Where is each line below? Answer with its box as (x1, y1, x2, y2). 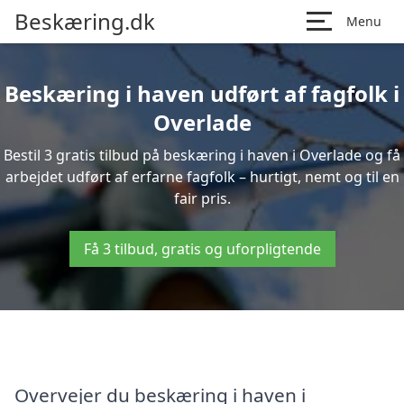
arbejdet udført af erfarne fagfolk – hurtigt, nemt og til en (5, 167, 399, 187)
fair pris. (173, 188, 231, 208)
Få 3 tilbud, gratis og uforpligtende (83, 239, 321, 259)
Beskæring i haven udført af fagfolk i (5, 78, 399, 108)
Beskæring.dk (14, 6, 155, 36)
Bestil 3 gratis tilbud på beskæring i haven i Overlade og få (4, 145, 400, 165)
